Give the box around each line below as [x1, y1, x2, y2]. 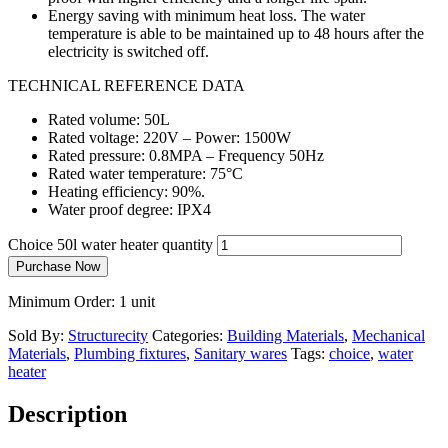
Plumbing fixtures [74, 345, 186, 363]
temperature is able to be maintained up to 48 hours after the [48, 25, 424, 43]
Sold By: [8, 327, 68, 345]
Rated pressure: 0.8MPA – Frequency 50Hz [48, 147, 324, 165]
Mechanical [352, 327, 425, 345]
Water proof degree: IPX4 [48, 201, 211, 219]
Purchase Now [16, 259, 100, 275]
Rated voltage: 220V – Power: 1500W [48, 129, 291, 147]
